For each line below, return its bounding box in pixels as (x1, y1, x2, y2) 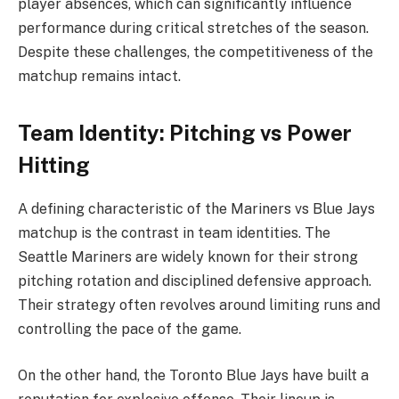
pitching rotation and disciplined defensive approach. (18, 273, 371, 290)
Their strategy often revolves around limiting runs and (18, 297, 380, 314)
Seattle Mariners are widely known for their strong (18, 248, 358, 266)
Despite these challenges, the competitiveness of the (18, 43, 373, 61)
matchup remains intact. (18, 67, 181, 85)
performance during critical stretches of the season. (18, 19, 369, 37)
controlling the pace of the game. (18, 321, 241, 338)
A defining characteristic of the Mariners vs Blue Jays (18, 200, 375, 218)
